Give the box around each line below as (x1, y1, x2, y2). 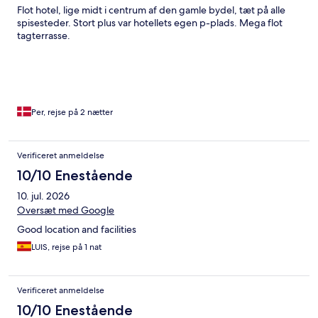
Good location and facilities (17, 222, 136, 236)
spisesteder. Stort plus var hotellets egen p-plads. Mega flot (17, 16, 283, 29)
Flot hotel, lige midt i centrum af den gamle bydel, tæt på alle (17, 3, 285, 16)
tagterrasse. (17, 28, 70, 42)
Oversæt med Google (17, 203, 114, 216)
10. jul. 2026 (17, 189, 70, 202)
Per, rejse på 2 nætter (31, 106, 113, 118)
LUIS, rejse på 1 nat (31, 241, 102, 253)
